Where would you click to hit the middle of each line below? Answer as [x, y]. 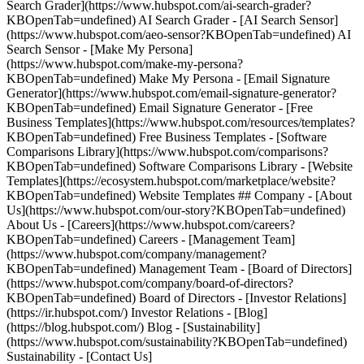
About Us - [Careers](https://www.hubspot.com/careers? [151, 225]
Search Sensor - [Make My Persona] [100, 49]
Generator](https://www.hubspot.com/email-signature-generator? [171, 93]
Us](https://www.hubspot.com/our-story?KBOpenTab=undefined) [176, 210]
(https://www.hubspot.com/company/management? [136, 254]
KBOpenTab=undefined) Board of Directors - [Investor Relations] [176, 298]
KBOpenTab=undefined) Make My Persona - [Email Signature [168, 78]
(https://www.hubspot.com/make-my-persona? [125, 64]
